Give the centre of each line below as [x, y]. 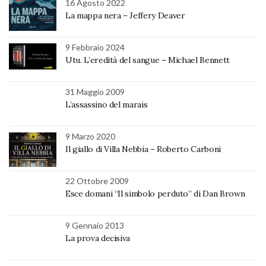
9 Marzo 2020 [90, 136]
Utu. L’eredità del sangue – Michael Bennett [148, 60]
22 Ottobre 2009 [97, 180]
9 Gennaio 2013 [95, 225]
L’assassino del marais [107, 104]
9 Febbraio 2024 [95, 47]
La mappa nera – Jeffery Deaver [125, 15]
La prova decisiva [98, 238]
